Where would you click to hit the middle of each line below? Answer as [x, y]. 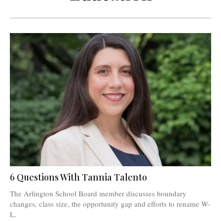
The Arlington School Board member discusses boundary [98, 193]
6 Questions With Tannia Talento [78, 177]
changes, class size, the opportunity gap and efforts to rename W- [110, 203]
